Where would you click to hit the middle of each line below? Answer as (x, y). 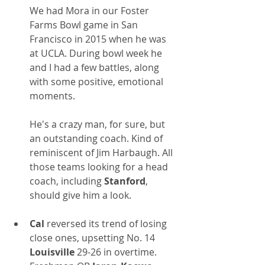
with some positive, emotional (98, 82)
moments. (54, 96)
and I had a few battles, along (96, 68)
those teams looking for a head (100, 167)
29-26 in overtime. (117, 252)
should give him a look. (80, 195)
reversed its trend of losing (108, 224)
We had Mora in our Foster (91, 11)
